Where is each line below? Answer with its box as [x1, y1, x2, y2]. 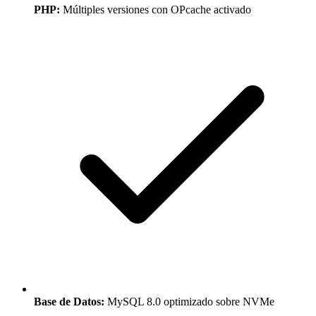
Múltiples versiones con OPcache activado [60, 4, 251, 16]
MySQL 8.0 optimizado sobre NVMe [104, 296, 274, 308]
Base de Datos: [34, 296, 104, 308]
